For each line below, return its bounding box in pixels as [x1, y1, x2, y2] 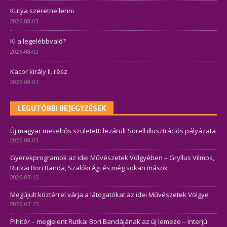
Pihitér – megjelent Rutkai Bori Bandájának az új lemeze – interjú [10, 216, 207, 226]
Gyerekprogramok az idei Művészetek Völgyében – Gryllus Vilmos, [10, 153, 214, 162]
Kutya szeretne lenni [10, 6, 74, 15]
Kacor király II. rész [10, 66, 67, 76]
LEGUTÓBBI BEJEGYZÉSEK [18, 102, 106, 114]
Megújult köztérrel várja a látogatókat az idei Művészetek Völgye [10, 190, 209, 199]
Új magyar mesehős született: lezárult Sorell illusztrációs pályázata [10, 126, 216, 135]
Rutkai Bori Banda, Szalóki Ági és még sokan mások [10, 163, 168, 172]
